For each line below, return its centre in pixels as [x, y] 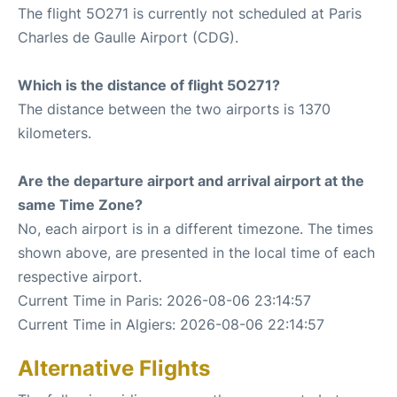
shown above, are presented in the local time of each [196, 252]
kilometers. [54, 132]
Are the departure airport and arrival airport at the [191, 180]
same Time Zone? [80, 204]
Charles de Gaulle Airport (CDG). [128, 37]
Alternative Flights [114, 368]
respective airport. [80, 276]
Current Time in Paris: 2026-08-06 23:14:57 [164, 300]
